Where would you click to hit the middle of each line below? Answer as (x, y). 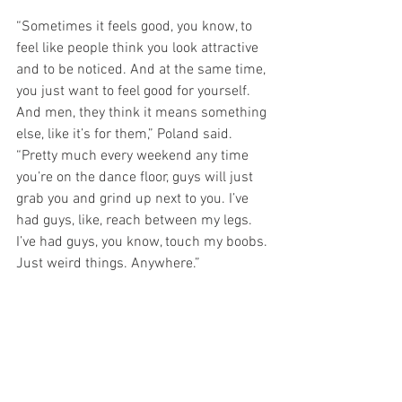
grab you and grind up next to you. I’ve (134, 199)
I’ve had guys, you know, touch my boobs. (144, 242)
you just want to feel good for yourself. (135, 91)
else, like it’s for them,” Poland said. (126, 134)
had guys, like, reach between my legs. (136, 220)
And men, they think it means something (143, 113)
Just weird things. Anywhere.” (108, 263)
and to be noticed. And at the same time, (143, 70)
